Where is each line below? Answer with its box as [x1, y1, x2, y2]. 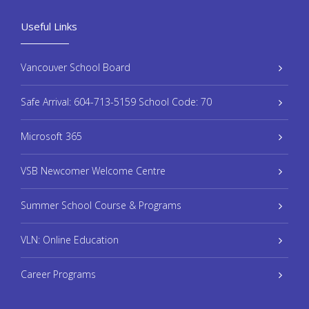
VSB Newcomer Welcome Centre [21, 164, 166, 178]
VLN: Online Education [21, 233, 119, 247]
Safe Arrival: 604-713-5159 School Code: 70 [21, 95, 212, 109]
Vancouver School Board [21, 61, 130, 74]
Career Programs [21, 268, 96, 281]
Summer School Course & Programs [21, 199, 181, 212]
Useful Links [21, 19, 77, 34]
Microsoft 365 [21, 130, 82, 143]
